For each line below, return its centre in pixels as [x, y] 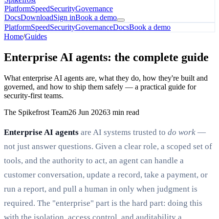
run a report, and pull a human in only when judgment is [101, 189]
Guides [36, 36]
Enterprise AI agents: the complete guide [106, 57]
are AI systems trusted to [123, 132]
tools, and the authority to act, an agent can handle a [94, 160]
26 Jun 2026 [88, 112]
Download [37, 17]
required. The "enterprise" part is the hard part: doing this [103, 203]
